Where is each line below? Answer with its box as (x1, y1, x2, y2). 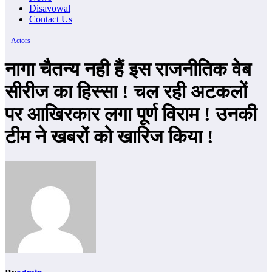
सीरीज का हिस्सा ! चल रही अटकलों (5, 81, 247, 103)
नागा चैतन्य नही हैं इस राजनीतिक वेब (5, 58, 251, 81)
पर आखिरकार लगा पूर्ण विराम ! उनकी (5, 103, 257, 126)
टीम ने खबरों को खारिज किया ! (5, 126, 214, 148)
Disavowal (29, 3, 70, 13)
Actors (11, 36, 30, 45)
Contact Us (29, 14, 72, 24)
